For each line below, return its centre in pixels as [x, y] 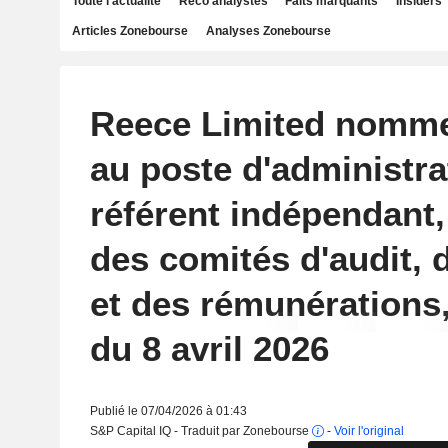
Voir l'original [368, 431]
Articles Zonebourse [130, 31]
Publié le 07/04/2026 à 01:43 [168, 411]
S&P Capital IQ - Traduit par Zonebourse [200, 431]
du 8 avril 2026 [209, 348]
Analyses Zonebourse [268, 31]
